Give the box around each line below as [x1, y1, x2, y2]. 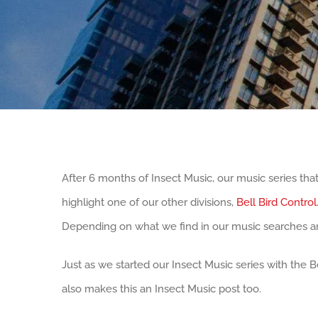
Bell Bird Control [236, 196, 317, 209]
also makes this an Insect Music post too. [62, 283, 264, 295]
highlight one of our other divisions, [62, 196, 236, 209]
